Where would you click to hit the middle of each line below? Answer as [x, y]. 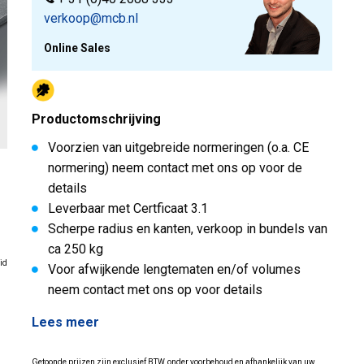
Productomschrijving [96, 119]
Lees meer [65, 322]
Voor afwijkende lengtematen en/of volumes [174, 269]
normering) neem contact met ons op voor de [175, 167]
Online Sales [77, 48]
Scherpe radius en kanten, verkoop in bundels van [188, 228]
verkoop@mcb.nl [91, 18]
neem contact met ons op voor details [155, 289]
